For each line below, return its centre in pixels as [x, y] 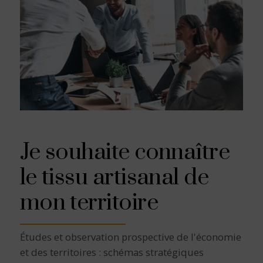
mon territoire [89, 203]
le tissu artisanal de [114, 178]
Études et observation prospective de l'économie [130, 237]
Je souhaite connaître [125, 153]
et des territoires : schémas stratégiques [112, 252]
